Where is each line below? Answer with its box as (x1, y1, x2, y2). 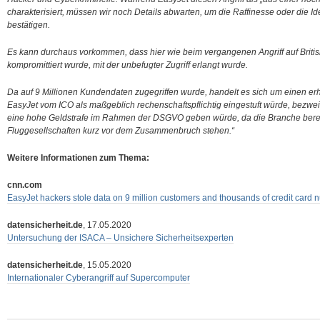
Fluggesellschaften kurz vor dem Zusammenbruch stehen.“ (7, 126, 234, 136)
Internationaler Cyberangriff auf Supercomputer (7, 273, 190, 283)
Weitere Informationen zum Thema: (7, 153, 149, 163)
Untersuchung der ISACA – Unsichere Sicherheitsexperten (7, 233, 234, 243)
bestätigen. (7, 20, 50, 30)
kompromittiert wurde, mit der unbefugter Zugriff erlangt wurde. (7, 60, 248, 70)
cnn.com (7, 180, 42, 190)
